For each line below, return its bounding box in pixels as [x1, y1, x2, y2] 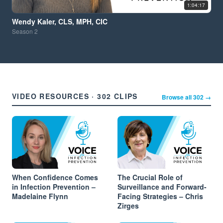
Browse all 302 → [162, 93, 211, 102]
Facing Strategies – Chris [117, 191, 203, 201]
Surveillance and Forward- [117, 181, 207, 192]
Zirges [117, 200, 139, 211]
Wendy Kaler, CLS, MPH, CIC [12, 16, 108, 26]
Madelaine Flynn [12, 191, 68, 201]
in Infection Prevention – [12, 181, 96, 192]
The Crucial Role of [117, 172, 183, 182]
